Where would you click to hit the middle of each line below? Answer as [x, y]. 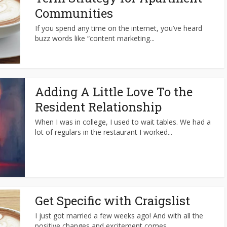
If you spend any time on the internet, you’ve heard [119, 28]
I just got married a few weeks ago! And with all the [119, 216]
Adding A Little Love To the [114, 92]
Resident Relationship [98, 107]
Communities [74, 13]
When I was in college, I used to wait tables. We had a [123, 122]
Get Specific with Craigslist [112, 201]
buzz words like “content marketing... [95, 38]
